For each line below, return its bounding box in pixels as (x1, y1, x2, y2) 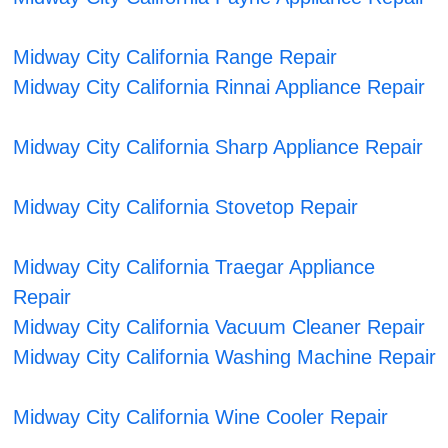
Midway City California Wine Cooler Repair (13, 406, 389, 429)
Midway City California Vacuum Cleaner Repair (13, 316, 426, 339)
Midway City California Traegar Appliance (13, 256, 376, 279)
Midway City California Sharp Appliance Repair (13, 136, 424, 159)
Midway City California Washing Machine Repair (13, 346, 437, 369)
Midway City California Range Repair (13, 46, 338, 69)
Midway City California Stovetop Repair (13, 196, 359, 219)
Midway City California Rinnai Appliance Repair (13, 76, 426, 99)
